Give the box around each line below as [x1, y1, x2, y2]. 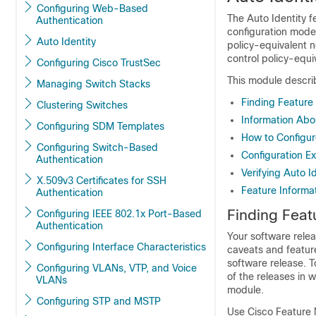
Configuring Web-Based [37, 3, 148, 14]
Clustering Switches [86, 99, 128, 111]
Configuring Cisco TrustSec [121, 57, 161, 68]
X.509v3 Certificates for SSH [37, 175, 131, 186]
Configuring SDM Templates [117, 121, 164, 132]
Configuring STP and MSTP [134, 296, 161, 307]
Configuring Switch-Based [37, 142, 92, 153]
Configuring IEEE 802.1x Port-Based [37, 208, 202, 219]
